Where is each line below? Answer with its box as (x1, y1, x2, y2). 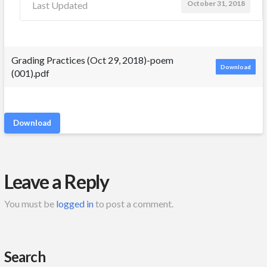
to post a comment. (93, 198, 173, 210)
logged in (55, 198, 94, 210)
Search (4, 248, 45, 266)
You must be (4, 198, 56, 210)
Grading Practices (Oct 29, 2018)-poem (11, 54, 173, 66)
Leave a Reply (4, 169, 110, 193)
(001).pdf (11, 67, 49, 79)
